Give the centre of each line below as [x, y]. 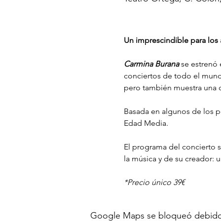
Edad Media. [146, 123]
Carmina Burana [151, 64]
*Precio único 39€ [154, 182]
